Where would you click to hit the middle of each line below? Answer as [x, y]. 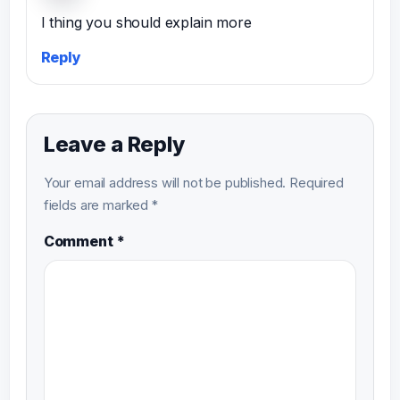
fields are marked [97, 206]
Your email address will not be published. [165, 183]
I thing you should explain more [146, 23]
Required [317, 183]
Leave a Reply [114, 144]
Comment [80, 242]
